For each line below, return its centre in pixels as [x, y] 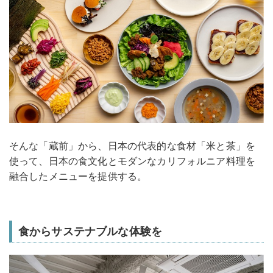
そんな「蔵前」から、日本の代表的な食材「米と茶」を [133, 145]
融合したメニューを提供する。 [78, 176]
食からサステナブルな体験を [90, 231]
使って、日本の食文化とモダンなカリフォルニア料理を [132, 161]
